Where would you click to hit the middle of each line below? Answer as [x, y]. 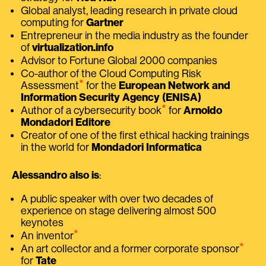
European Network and [175, 85]
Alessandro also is [56, 175]
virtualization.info [73, 47]
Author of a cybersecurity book [91, 110]
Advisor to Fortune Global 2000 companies [119, 60]
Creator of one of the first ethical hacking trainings [135, 135]
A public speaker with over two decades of [117, 199]
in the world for [56, 147]
